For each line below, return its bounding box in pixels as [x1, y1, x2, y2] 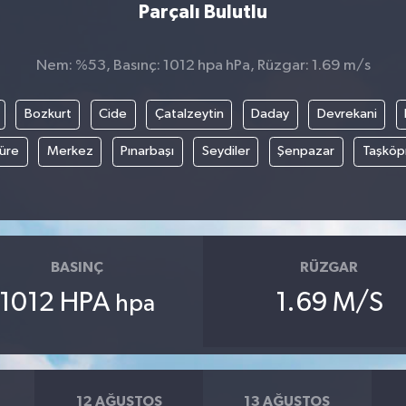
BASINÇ [50, 259, 103, 275]
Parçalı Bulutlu [139, 2, 267, 22]
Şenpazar [277, 144, 334, 159]
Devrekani [316, 107, 377, 121]
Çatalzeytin [154, 107, 224, 121]
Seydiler [201, 144, 250, 159]
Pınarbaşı [121, 144, 174, 159]
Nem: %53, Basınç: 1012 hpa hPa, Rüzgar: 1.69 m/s [35, 57, 371, 73]
